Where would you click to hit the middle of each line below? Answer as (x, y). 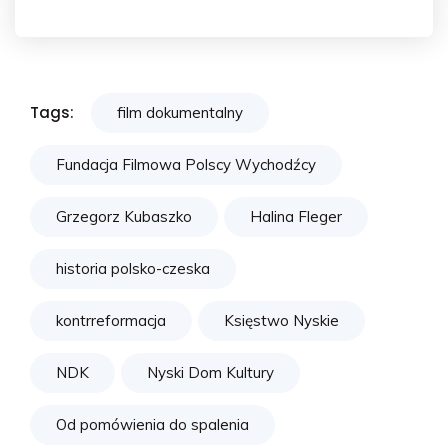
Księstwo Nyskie (281, 321)
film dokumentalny (180, 113)
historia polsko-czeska (133, 269)
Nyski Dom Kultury (210, 373)
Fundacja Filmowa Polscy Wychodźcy (186, 165)
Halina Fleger (296, 217)
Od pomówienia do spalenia (152, 425)
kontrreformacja (111, 321)
